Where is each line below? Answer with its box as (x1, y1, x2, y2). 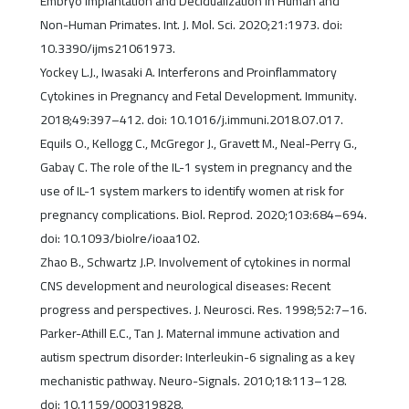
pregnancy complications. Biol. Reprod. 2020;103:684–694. (39, 203, 367, 227)
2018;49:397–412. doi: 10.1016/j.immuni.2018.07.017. (39, 108, 343, 132)
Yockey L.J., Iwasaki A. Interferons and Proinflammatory (39, 60, 337, 85)
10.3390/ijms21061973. (39, 37, 175, 61)
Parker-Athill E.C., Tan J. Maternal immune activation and (39, 321, 340, 346)
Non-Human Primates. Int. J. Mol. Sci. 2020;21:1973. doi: (39, 13, 342, 37)
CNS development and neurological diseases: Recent (39, 274, 330, 299)
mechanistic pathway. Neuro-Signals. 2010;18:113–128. (39, 369, 347, 393)
